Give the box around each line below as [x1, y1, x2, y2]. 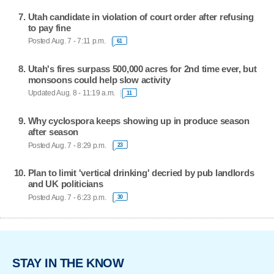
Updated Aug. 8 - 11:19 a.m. [28, 89, 116, 97]
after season [28, 127, 79, 138]
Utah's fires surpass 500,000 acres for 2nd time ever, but [28, 63, 257, 74]
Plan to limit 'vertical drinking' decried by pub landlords [28, 168, 254, 179]
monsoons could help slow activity [28, 74, 171, 85]
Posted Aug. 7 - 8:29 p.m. [28, 141, 106, 149]
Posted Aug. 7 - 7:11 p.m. [28, 37, 106, 45]
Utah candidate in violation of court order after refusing [28, 11, 254, 22]
